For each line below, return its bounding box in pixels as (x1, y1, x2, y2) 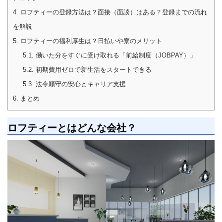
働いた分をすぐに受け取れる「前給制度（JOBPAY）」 (33, 51, 196, 59)
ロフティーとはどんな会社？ (7, 122, 136, 133)
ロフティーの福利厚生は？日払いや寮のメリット (18, 37, 162, 45)
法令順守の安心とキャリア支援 (33, 80, 126, 88)
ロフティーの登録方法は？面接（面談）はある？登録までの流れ (18, 8, 207, 16)
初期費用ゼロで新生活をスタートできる (33, 65, 152, 73)
